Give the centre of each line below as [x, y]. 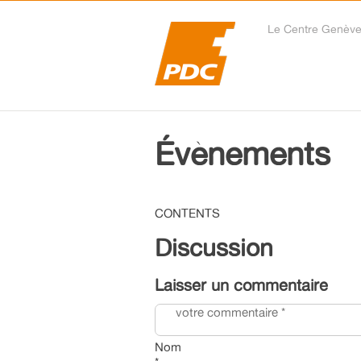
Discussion [214, 247]
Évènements [243, 153]
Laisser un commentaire [241, 285]
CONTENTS [187, 213]
